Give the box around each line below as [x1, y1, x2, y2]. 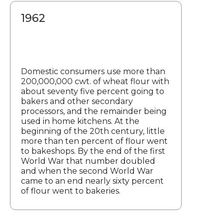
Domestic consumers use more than [21, 66, 165, 76]
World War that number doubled [21, 156, 155, 166]
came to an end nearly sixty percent [21, 176, 164, 186]
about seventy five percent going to [21, 86, 164, 96]
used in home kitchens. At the [21, 116, 139, 126]
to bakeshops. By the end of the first [21, 146, 165, 156]
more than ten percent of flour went [21, 136, 168, 146]
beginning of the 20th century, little [21, 126, 165, 136]
